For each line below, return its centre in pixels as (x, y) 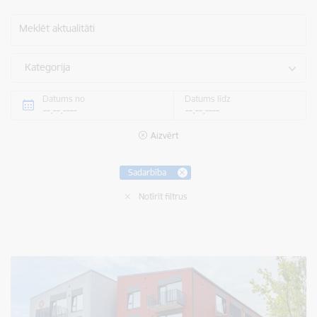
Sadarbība (147, 172)
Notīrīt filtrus (163, 196)
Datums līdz (207, 98)
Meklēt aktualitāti (57, 28)
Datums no (64, 98)
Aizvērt (165, 135)
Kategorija (47, 67)
